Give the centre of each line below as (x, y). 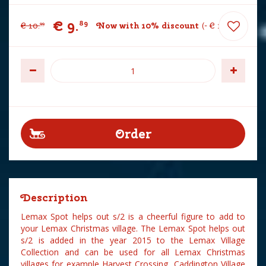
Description (54, 197)
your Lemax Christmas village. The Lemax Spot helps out (133, 228)
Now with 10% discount (148, 26)
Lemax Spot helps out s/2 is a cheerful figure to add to (133, 216)
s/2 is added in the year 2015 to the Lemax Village (133, 240)
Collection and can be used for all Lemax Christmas (133, 252)
